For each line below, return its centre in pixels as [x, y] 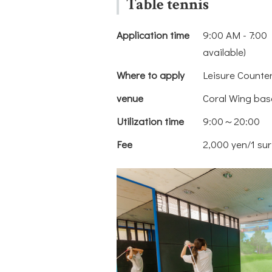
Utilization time [150, 121]
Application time [153, 35]
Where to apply [151, 75]
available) [224, 52]
